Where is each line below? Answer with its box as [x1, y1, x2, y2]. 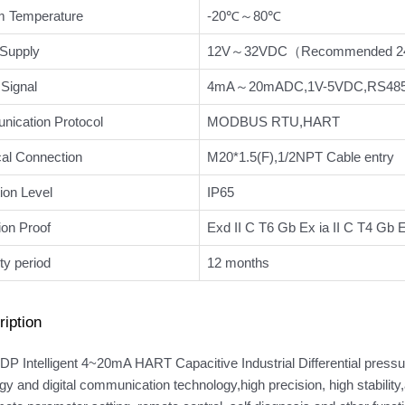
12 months [206, 254, 269, 270]
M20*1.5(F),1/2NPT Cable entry [206, 148, 394, 165]
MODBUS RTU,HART [206, 113, 340, 129]
